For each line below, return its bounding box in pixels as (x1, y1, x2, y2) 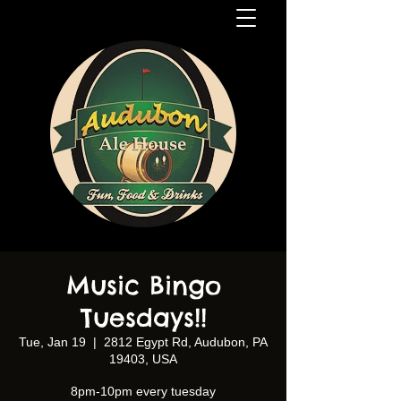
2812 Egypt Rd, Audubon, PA (104, 335, 268, 349)
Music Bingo (65, 269, 221, 301)
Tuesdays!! (80, 302, 207, 333)
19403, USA (109, 352, 177, 366)
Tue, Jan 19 (19, 335, 86, 349)
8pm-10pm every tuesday (71, 384, 216, 398)
